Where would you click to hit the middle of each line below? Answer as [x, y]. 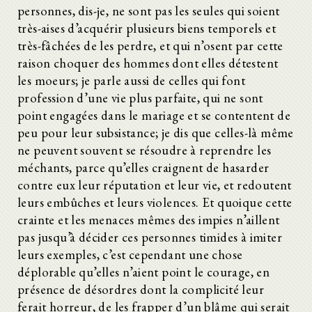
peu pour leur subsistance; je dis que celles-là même [156, 132]
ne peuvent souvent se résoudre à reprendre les [145, 150]
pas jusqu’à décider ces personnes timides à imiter [150, 237]
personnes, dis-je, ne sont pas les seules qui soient [149, 10]
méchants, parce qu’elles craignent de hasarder [143, 167]
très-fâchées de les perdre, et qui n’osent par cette [150, 45]
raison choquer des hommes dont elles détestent [148, 63]
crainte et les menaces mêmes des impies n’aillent [149, 219]
